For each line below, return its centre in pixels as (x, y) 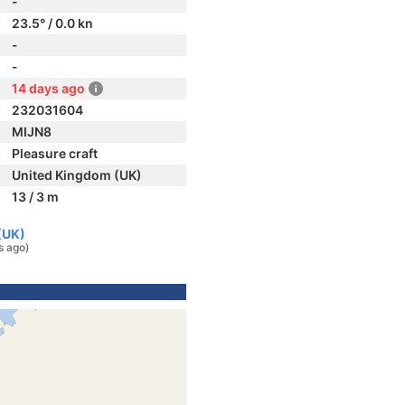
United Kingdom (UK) (77, 175)
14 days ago (48, 88)
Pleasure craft (55, 153)
